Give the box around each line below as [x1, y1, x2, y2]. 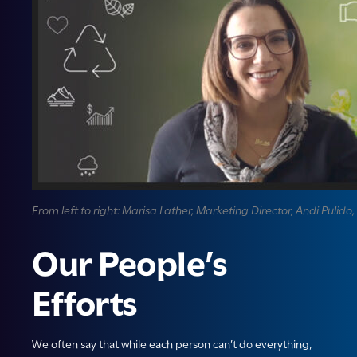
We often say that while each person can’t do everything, [32, 337, 312, 352]
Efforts [32, 283, 138, 325]
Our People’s [32, 243, 227, 285]
